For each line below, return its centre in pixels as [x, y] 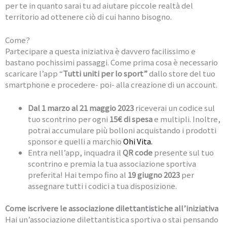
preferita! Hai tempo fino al [78, 174]
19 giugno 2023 [154, 174]
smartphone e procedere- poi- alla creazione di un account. [111, 84]
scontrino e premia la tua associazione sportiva [112, 163]
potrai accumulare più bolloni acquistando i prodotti [122, 130]
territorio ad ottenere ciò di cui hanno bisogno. [88, 16]
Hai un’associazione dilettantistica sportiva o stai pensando [112, 219]
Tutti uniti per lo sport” [105, 73]
